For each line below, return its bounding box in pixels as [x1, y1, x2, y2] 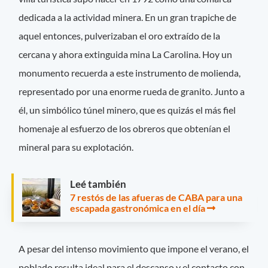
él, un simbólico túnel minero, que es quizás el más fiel [19, 104, 236, 116]
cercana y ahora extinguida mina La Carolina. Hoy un [19, 48, 233, 60]
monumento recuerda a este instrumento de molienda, [19, 67, 241, 79]
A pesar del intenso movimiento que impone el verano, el [19, 242, 249, 254]
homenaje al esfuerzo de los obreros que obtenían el [19, 123, 231, 135]
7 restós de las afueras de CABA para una [70, 191, 242, 203]
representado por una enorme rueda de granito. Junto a [19, 86, 245, 98]
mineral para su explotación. [19, 141, 134, 153]
